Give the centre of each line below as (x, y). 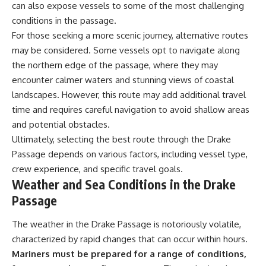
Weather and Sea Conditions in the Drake (124, 185)
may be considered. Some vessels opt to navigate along (126, 50)
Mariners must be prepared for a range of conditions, (129, 254)
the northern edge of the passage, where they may (115, 65)
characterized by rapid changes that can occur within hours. (130, 239)
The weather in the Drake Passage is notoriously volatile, (126, 224)
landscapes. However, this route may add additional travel (129, 95)
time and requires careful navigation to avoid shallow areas (131, 110)
